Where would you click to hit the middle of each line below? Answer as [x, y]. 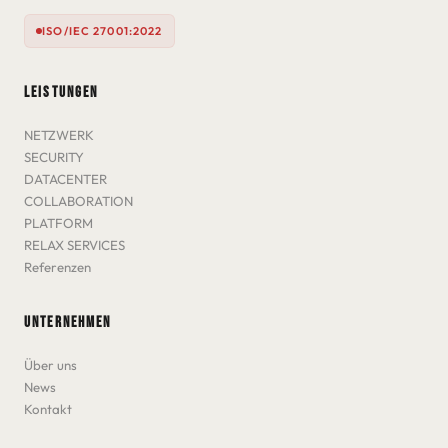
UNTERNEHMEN [68, 323]
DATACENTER [65, 179]
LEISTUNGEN [61, 93]
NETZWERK [59, 135]
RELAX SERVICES [74, 245]
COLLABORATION [78, 201]
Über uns [50, 365]
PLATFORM [58, 223]
